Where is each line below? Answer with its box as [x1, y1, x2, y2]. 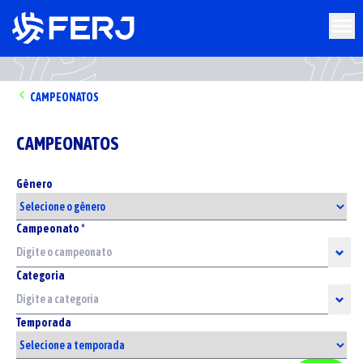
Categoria [16, 269, 65, 282]
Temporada [16, 316, 71, 329]
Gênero [16, 177, 53, 190]
